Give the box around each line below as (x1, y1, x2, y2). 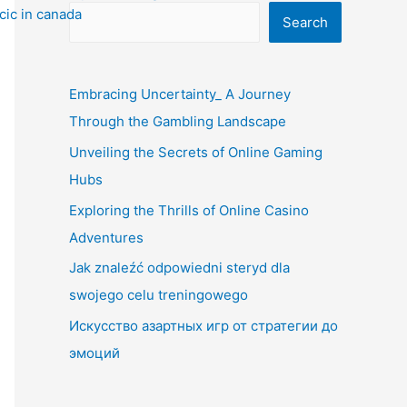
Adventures (69, 228, 144, 246)
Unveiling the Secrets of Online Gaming (69, 143, 323, 161)
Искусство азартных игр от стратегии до (69, 317, 338, 334)
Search (283, 14, 328, 31)
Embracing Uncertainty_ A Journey (69, 85, 291, 103)
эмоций (69, 344, 120, 362)
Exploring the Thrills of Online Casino (69, 201, 309, 219)
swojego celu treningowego (69, 286, 248, 304)
